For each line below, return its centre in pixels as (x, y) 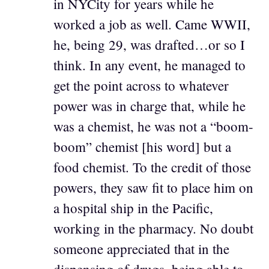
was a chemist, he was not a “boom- (153, 126)
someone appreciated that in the (141, 248)
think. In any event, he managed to (150, 65)
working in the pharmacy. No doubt (153, 228)
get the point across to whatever (141, 85)
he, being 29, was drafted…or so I (149, 44)
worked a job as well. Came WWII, (152, 24)
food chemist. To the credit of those (152, 167)
